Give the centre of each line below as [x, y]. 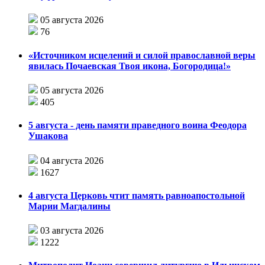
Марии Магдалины [70, 206]
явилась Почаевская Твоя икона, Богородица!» [130, 66]
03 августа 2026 [72, 231]
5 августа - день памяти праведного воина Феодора [138, 125]
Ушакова [48, 136]
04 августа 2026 [72, 160]
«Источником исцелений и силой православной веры [142, 55]
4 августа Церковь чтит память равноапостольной [137, 195]
